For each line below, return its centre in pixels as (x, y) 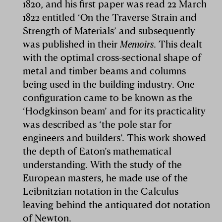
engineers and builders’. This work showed (115, 138)
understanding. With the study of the (103, 165)
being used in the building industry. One (109, 84)
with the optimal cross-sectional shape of (112, 57)
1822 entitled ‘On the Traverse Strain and (110, 17)
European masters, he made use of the (106, 178)
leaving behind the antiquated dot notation (117, 205)
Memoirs (137, 44)
